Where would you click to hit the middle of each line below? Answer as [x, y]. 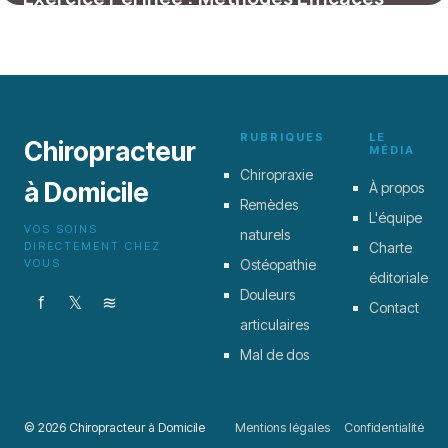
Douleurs [267, 294]
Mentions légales [282, 427]
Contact [394, 307]
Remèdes [269, 204]
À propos [396, 187]
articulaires [274, 324]
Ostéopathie [278, 264]
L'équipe [395, 217]
